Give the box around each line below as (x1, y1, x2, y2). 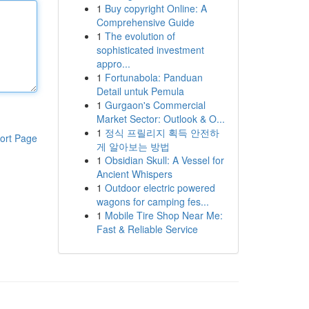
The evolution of (104, 29, 175, 43)
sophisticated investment (96, 43, 204, 57)
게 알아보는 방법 (96, 139, 170, 153)
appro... (96, 57, 130, 70)
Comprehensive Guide (96, 15, 195, 29)
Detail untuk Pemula (96, 84, 184, 98)
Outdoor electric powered (104, 181, 215, 195)
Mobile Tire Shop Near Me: (104, 208, 223, 222)
